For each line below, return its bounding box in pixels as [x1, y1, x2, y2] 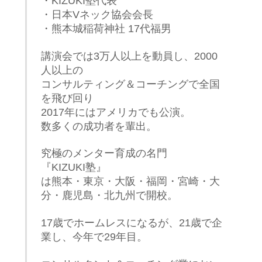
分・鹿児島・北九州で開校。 [41, 189, 178, 202]
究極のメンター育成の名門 [41, 147, 168, 160]
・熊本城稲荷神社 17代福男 [41, 22, 172, 35]
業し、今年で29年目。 [41, 231, 148, 243]
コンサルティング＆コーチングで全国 [41, 78, 220, 90]
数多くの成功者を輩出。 [41, 120, 157, 132]
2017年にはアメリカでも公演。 [41, 106, 191, 118]
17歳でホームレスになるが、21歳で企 [41, 217, 223, 229]
